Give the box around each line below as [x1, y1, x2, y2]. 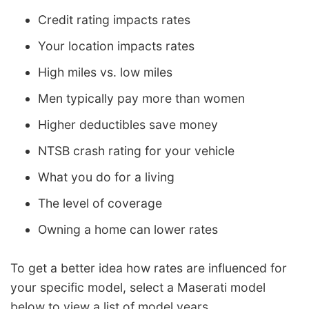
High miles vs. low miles [38, 65, 172, 80]
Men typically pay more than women [38, 91, 245, 106]
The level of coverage [38, 196, 162, 211]
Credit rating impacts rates [38, 12, 190, 28]
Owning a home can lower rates [38, 222, 218, 237]
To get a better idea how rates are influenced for [10, 260, 287, 275]
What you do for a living [38, 170, 175, 185]
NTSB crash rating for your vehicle [38, 143, 235, 159]
